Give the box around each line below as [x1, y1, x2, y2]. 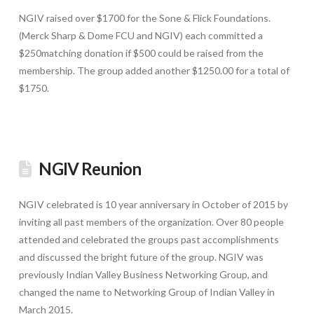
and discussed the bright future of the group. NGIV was [18, 251, 264, 263]
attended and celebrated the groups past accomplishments [18, 233, 279, 245]
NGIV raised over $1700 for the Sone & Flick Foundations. [18, 12, 271, 24]
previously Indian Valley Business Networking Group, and [18, 268, 268, 280]
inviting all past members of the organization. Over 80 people [18, 216, 284, 228]
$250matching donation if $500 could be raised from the [18, 47, 264, 59]
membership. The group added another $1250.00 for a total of [18, 64, 289, 76]
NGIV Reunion [39, 159, 142, 179]
